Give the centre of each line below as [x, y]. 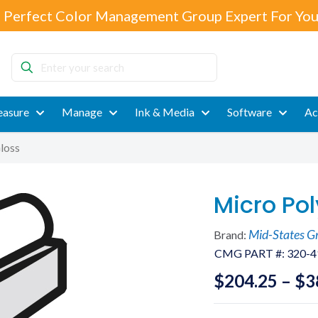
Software [249, 112]
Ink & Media [164, 112]
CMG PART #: [250, 253]
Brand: [231, 235]
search [27, 95]
